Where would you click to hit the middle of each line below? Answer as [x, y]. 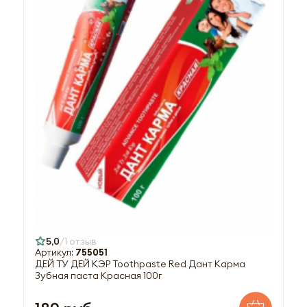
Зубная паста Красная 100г [98, 276]
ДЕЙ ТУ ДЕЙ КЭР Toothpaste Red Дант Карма [140, 264]
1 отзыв [81, 242]
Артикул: [55, 253]
